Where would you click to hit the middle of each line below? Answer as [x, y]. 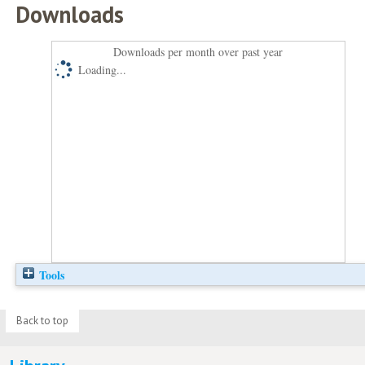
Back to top [42, 320]
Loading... [103, 70]
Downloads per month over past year [198, 52]
